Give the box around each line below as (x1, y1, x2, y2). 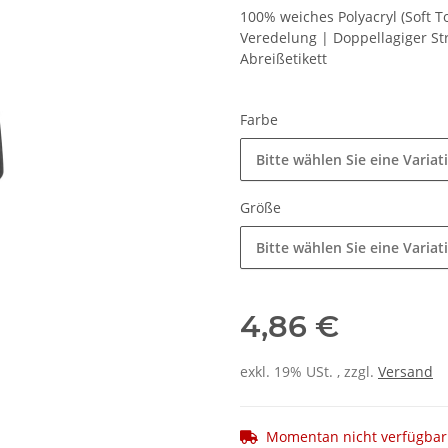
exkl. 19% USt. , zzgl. (240, 362, 378, 382)
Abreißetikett (240, 49, 327, 69)
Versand (378, 362, 433, 382)
